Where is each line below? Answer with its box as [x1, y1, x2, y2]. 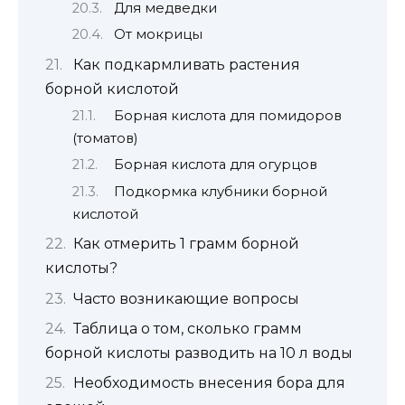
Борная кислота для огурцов [114, 156, 318, 174]
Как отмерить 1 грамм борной [72, 235, 299, 253]
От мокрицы [114, 26, 203, 43]
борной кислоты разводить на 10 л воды [45, 344, 353, 362]
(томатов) [72, 129, 137, 146]
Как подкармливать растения [72, 55, 300, 73]
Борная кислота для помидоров [114, 107, 343, 124]
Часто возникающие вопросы [72, 289, 299, 307]
